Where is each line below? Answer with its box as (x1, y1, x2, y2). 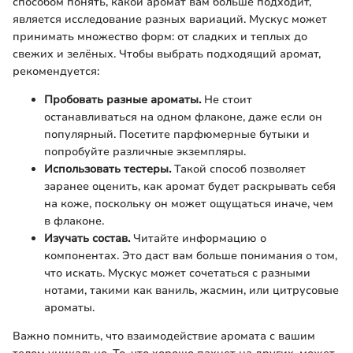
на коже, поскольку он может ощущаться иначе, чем (44, 195, 333, 211)
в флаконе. (44, 213, 104, 229)
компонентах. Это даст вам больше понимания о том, (44, 247, 337, 263)
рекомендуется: (13, 63, 99, 79)
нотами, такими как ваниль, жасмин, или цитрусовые (44, 282, 339, 298)
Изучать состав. (44, 230, 130, 246)
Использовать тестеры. (44, 161, 171, 176)
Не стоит (201, 91, 252, 107)
